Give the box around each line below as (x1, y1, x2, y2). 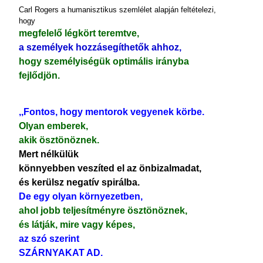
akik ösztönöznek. (19, 135, 99, 145)
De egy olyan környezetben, (19, 191, 143, 201)
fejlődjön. (19, 70, 60, 80)
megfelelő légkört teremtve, (19, 28, 139, 38)
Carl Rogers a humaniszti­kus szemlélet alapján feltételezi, (19, 5, 216, 14)
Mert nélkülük (19, 149, 79, 159)
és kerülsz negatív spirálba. (19, 177, 140, 187)
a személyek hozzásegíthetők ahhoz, (19, 42, 181, 52)
